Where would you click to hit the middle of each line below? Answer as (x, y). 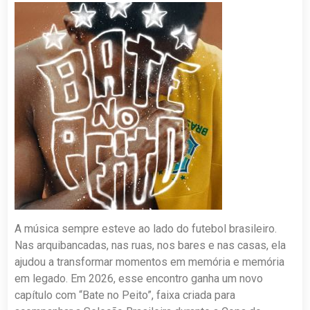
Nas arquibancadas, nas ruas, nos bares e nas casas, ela (151, 245)
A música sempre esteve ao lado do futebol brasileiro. (146, 228)
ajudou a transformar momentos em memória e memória (150, 262)
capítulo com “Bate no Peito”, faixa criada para (125, 295)
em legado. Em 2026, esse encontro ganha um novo (139, 278)
